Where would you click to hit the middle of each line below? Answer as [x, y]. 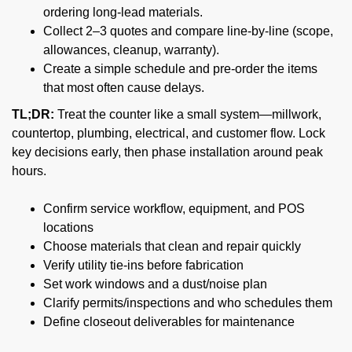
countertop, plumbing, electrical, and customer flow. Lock [169, 133]
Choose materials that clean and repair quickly [172, 246]
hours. [29, 170]
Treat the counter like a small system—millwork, [188, 114]
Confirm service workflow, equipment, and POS [174, 208]
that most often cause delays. [124, 87]
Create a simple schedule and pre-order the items [180, 68]
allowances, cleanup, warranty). [131, 49]
